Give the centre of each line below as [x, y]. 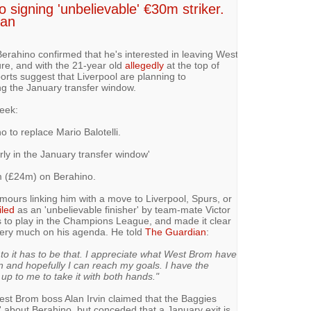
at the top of [191, 65]
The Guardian [175, 232]
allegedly [144, 65]
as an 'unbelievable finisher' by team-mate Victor [122, 210]
